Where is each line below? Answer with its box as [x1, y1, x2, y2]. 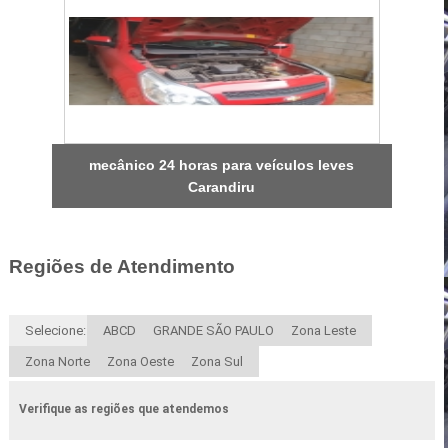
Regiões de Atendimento [8, 255, 235, 277]
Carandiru [188, 178, 256, 195]
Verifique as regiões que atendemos [18, 402, 229, 417]
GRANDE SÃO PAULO [152, 323, 274, 339]
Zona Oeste [106, 354, 174, 370]
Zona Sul [190, 354, 243, 370]
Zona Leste [290, 323, 356, 339]
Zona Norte [24, 354, 90, 370]
